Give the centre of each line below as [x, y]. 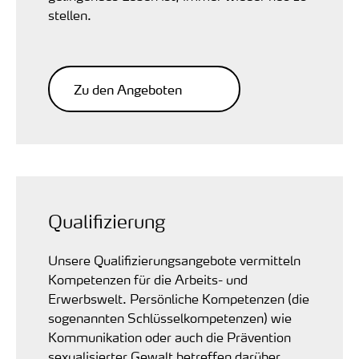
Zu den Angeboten [128, 89]
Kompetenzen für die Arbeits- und [148, 280]
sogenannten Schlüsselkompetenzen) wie [170, 318]
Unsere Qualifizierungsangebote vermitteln [174, 260]
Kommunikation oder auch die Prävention [169, 337]
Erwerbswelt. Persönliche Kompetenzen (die [179, 299]
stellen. [70, 15]
